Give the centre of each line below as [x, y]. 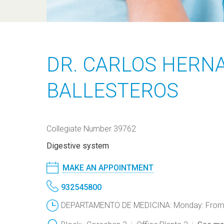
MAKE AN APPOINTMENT [108, 168]
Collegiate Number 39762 [91, 129]
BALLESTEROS [112, 91]
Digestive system [77, 146]
